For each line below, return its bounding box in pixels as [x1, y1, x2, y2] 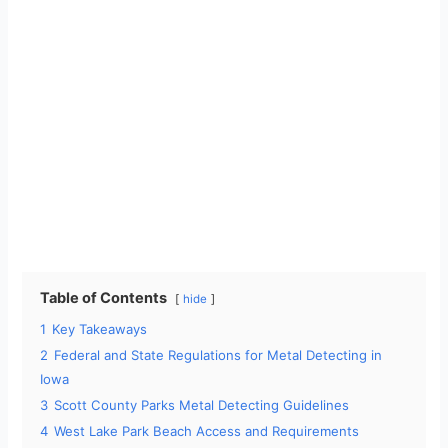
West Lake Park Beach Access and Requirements [54, 423, 360, 440]
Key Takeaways [52, 321, 148, 338]
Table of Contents [40, 289, 168, 308]
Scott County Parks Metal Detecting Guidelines [54, 397, 350, 414]
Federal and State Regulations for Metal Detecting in [54, 347, 383, 364]
